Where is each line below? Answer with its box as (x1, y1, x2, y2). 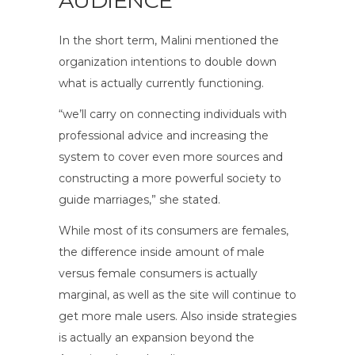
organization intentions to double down (59, 54, 277, 69)
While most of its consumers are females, (59, 223, 288, 238)
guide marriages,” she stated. (59, 192, 220, 207)
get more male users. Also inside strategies (59, 308, 296, 323)
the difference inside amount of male (59, 244, 265, 259)
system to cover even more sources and (59, 149, 283, 164)
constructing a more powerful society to (59, 170, 281, 185)
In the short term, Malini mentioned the (59, 32, 279, 48)
